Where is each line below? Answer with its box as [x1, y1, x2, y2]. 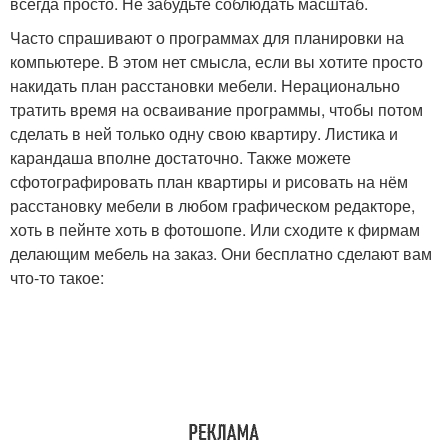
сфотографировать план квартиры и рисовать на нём [10, 170, 408, 194]
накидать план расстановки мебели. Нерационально [10, 74, 400, 98]
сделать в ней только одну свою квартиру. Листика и [10, 122, 398, 146]
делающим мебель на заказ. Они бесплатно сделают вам [10, 242, 432, 266]
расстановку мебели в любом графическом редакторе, [10, 194, 415, 218]
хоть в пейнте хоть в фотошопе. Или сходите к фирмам [10, 218, 420, 242]
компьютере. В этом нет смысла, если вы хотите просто [10, 50, 423, 74]
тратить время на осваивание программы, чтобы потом [10, 98, 423, 122]
